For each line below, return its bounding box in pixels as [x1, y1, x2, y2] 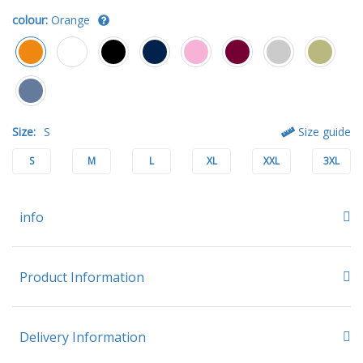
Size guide [295, 123, 351, 139]
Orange [51, 11, 90, 28]
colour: [12, 11, 48, 28]
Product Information [19, 267, 144, 286]
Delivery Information [19, 327, 146, 346]
